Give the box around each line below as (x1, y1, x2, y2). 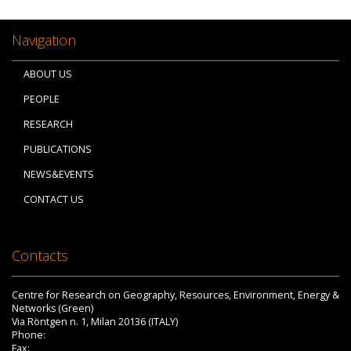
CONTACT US (24, 192, 84, 206)
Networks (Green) (12, 302, 93, 315)
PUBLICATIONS (24, 142, 92, 156)
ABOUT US (24, 67, 72, 81)
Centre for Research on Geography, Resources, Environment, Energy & (12, 288, 339, 302)
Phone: (12, 328, 45, 342)
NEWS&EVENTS (24, 167, 94, 181)
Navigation (12, 31, 76, 49)
